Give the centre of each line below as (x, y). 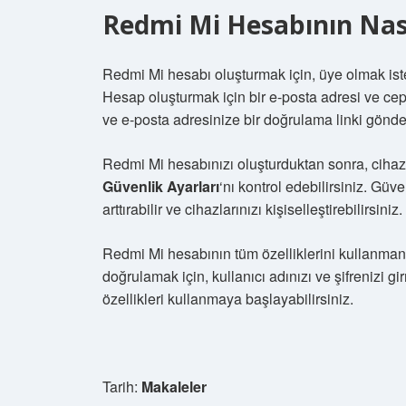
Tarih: (122, 387)
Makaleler (174, 387)
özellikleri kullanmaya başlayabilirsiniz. (228, 299)
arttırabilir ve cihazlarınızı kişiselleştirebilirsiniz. (252, 209)
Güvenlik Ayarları (161, 186)
